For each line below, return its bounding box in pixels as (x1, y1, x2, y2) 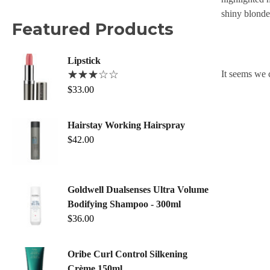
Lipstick (67, 55, 101, 66)
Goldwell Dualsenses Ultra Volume (67, 184, 209, 195)
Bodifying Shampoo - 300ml (67, 198, 181, 209)
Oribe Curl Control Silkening (67, 248, 187, 259)
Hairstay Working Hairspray (67, 119, 185, 130)
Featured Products (12, 19, 174, 39)
